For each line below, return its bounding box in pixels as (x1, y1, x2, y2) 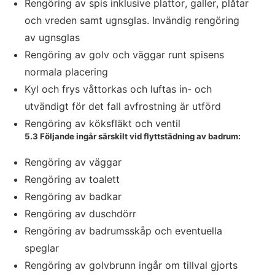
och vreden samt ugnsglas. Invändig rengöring (25, 14, 239, 26)
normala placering (25, 66, 108, 78)
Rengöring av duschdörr (25, 207, 136, 220)
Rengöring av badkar (25, 190, 122, 203)
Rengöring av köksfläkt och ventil (25, 117, 180, 130)
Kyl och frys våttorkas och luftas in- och (25, 83, 212, 95)
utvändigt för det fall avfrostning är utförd (25, 100, 221, 112)
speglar (25, 242, 59, 254)
